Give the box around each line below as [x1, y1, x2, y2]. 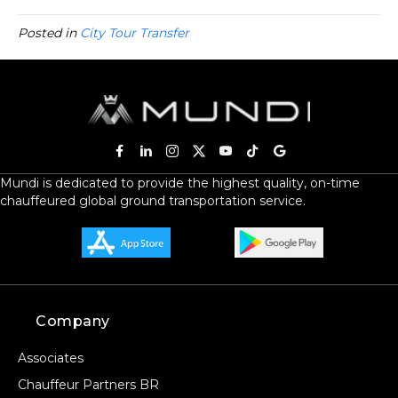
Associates [18, 350, 84, 367]
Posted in [18, 25, 80, 41]
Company [36, 313, 110, 330]
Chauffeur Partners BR [18, 377, 159, 394]
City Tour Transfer [80, 25, 189, 41]
